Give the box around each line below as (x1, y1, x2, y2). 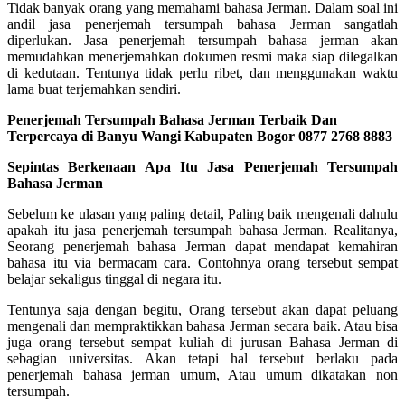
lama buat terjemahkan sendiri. (7, 80, 181, 97)
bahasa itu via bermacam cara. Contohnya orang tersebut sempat (7, 254, 398, 270)
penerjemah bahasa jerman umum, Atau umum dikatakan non (7, 366, 398, 382)
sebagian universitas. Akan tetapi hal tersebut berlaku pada (7, 350, 398, 366)
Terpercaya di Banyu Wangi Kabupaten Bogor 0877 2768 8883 (7, 127, 392, 144)
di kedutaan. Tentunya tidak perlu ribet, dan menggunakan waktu (7, 64, 398, 80)
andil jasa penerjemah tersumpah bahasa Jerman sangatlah (7, 15, 398, 32)
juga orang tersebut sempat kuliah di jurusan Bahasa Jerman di (7, 334, 398, 350)
